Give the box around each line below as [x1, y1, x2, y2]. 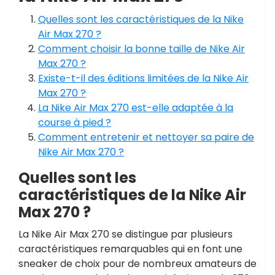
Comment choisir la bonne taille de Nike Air [38, 42, 245, 56]
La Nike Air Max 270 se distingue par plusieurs [18, 227, 233, 241]
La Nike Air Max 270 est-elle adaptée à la [38, 101, 233, 115]
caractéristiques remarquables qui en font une [18, 242, 242, 256]
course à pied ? [38, 115, 111, 130]
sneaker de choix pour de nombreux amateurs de [18, 257, 257, 271]
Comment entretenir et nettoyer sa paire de [38, 130, 254, 144]
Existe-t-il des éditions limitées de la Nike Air [38, 71, 249, 85]
